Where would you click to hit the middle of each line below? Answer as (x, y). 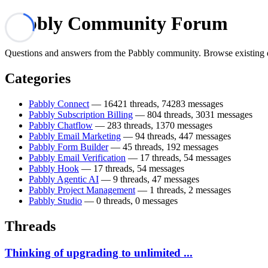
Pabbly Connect (59, 103)
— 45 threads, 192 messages (163, 147)
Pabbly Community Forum (116, 24)
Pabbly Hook (54, 168)
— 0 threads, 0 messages (130, 200)
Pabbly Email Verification (77, 157)
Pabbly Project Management (82, 190)
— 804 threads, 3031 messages (193, 114)
